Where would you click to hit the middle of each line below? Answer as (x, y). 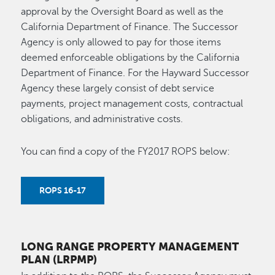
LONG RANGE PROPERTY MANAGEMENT (130, 246)
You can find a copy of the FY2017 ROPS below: (126, 152)
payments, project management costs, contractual (132, 104)
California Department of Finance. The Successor (130, 27)
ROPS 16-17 (63, 191)
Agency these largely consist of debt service (118, 89)
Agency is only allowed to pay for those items (121, 43)
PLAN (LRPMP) (59, 259)
